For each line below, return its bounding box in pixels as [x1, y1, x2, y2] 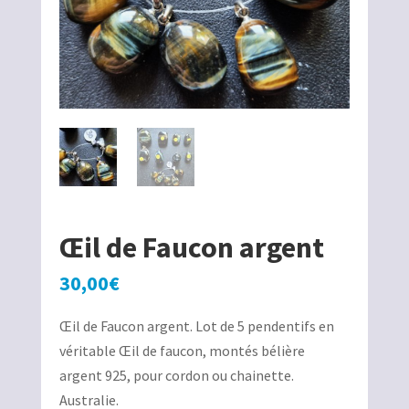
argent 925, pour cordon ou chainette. [58, 366, 294, 385]
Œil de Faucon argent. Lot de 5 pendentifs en [58, 317, 334, 336]
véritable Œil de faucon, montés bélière [58, 341, 305, 361]
